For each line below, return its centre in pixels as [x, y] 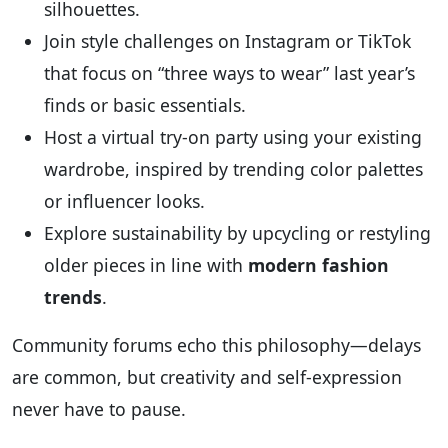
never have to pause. [99, 408]
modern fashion [318, 264]
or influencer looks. [124, 200]
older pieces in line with [146, 264]
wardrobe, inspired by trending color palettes [233, 168]
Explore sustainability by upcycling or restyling [237, 232]
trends [73, 296]
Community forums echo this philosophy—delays [216, 344]
